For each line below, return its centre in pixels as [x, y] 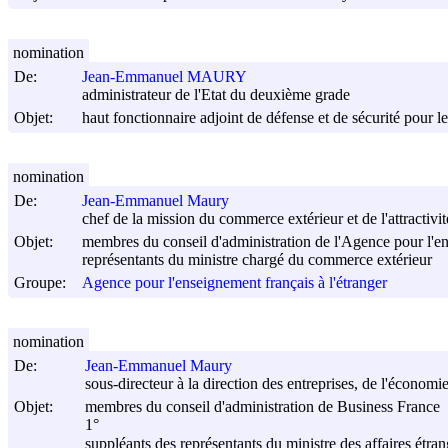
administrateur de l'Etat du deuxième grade [216, 95]
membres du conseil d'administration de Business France [262, 407]
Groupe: [40, 282]
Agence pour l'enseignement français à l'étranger [234, 283]
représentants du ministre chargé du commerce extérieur [257, 260]
